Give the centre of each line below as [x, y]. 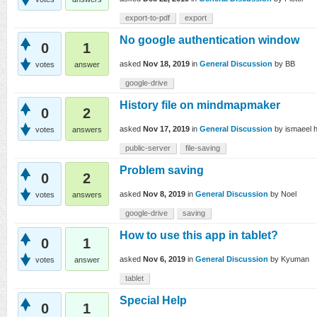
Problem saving [162, 170]
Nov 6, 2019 [164, 259]
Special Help [153, 300]
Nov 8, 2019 [164, 194]
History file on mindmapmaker [200, 105]
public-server [148, 148]
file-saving [203, 148]
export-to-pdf [148, 18]
